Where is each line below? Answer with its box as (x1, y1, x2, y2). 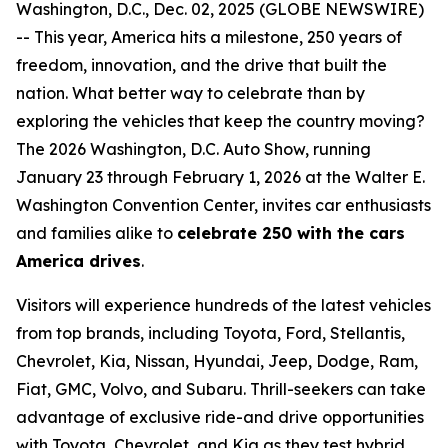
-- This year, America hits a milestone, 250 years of (16, 27, 402, 47)
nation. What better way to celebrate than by (16, 83, 365, 103)
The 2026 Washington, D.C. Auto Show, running (16, 139, 371, 159)
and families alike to (16, 223, 177, 243)
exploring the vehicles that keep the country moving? (16, 111, 425, 131)
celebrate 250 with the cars (177, 223, 405, 243)
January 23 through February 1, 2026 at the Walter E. (16, 167, 425, 187)
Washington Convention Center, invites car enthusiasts (16, 195, 431, 215)
